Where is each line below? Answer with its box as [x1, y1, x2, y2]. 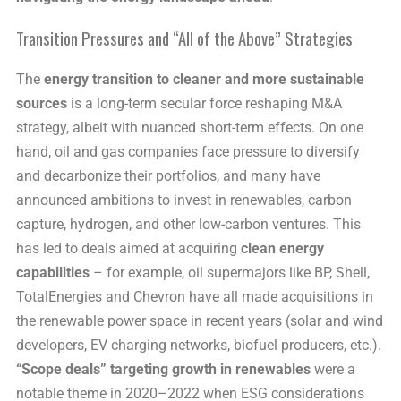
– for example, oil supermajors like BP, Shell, [90, 263, 370, 281]
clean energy [241, 239, 324, 257]
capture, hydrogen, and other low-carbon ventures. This [16, 215, 361, 233]
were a [311, 360, 355, 378]
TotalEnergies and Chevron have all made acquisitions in [16, 287, 373, 305]
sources [16, 94, 67, 112]
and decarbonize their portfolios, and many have [16, 166, 320, 184]
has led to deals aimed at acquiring [16, 239, 241, 257]
